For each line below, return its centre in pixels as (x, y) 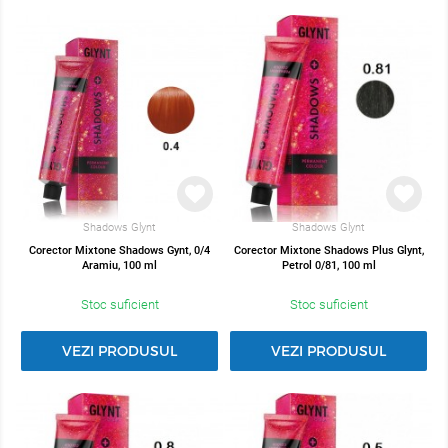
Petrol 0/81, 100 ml (328, 266)
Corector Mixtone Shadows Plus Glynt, (328, 251)
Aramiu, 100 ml (119, 266)
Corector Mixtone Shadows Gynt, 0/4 (119, 251)
